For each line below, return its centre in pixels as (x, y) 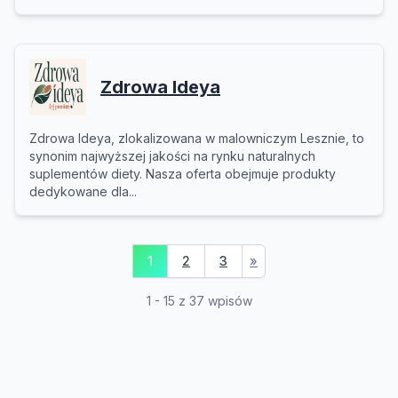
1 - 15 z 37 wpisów (199, 301)
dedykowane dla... (83, 191)
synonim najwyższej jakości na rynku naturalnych (172, 156)
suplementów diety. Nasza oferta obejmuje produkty (183, 174)
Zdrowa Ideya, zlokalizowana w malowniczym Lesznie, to (197, 138)
